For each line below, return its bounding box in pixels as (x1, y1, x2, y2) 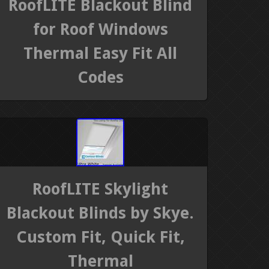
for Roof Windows (32, 19, 168, 38)
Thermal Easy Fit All (23, 43, 178, 62)
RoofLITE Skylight (32, 180, 169, 199)
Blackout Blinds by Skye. (7, 204, 195, 223)
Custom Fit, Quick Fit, (16, 228, 185, 247)
